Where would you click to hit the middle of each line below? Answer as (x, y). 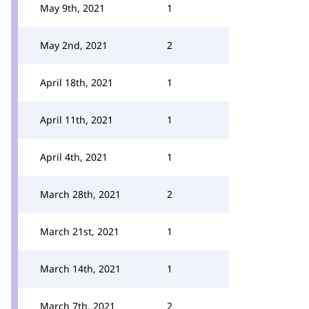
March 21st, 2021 (80, 231)
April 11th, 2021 (77, 120)
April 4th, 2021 (74, 157)
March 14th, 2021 (80, 269)
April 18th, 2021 (77, 82)
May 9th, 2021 (72, 8)
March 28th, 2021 (80, 194)
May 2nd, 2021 (74, 45)
